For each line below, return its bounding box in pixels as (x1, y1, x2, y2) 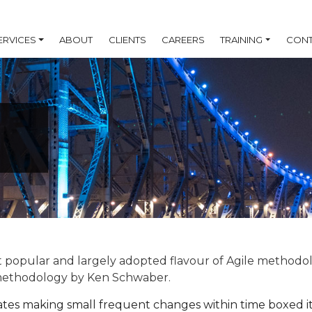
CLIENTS (108, 34, 146, 45)
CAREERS (161, 34, 205, 45)
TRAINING (220, 34, 263, 45)
